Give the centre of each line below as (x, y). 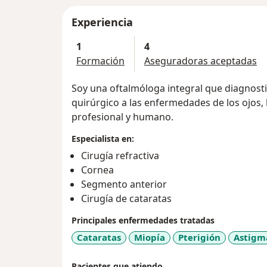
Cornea (97, 170)
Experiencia (102, 22)
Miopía (150, 237)
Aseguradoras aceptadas (201, 61)
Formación (100, 61)
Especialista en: (103, 139)
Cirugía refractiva (120, 156)
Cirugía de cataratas (126, 199)
